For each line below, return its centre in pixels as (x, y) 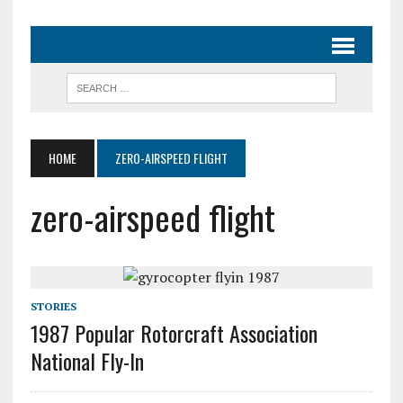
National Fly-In (87, 361)
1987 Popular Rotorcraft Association (174, 333)
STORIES (53, 306)
